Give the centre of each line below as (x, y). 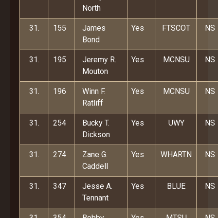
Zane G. (95, 154)
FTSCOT (176, 28)
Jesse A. (97, 186)
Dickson (96, 135)
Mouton (95, 71)
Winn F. (94, 91)
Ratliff (93, 103)
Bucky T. (96, 123)
